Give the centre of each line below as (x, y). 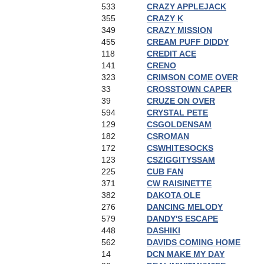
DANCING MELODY (185, 207)
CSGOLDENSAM (179, 124)
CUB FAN (165, 171)
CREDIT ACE (171, 54)
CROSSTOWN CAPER (189, 89)
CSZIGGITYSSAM (181, 160)
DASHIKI (164, 230)
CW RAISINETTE (179, 183)
